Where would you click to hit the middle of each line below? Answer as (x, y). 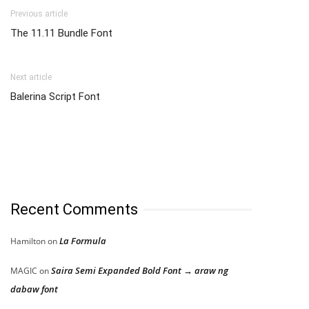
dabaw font (34, 289)
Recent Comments (74, 209)
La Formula (83, 240)
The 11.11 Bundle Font (61, 33)
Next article (31, 77)
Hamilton (28, 241)
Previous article (39, 13)
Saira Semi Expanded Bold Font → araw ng (140, 270)
